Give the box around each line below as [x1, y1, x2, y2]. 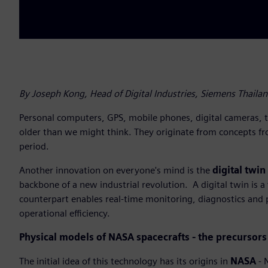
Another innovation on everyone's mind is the [19, 165, 212, 176]
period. [19, 141, 49, 153]
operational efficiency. [19, 208, 110, 220]
